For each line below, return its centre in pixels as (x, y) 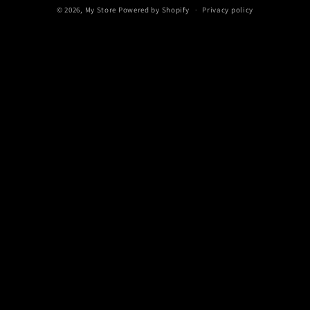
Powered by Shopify (154, 9)
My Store (101, 9)
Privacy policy (228, 10)
